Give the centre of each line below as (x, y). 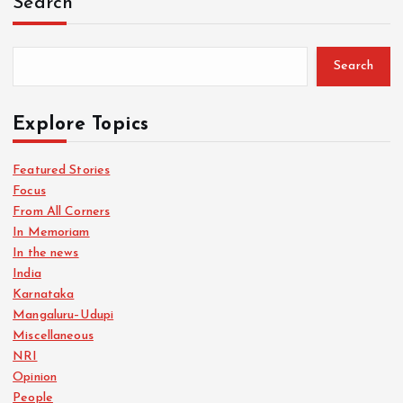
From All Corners (62, 211)
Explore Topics (81, 124)
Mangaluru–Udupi (63, 315)
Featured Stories (62, 170)
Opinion (35, 377)
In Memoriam (51, 232)
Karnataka (44, 294)
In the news (46, 253)
